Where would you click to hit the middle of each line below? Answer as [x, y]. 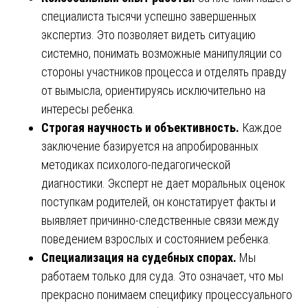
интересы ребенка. [88, 109]
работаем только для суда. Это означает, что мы [162, 276]
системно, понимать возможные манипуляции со [162, 53]
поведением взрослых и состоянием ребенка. [156, 239]
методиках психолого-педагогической [136, 164]
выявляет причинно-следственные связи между [160, 220]
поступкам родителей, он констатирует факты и [158, 201]
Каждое [261, 127]
